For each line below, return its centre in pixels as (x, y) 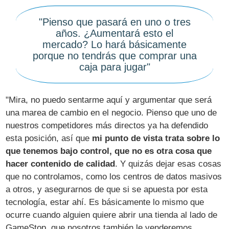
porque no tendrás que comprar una (114, 55)
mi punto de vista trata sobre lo (156, 138)
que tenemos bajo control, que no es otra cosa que (109, 151)
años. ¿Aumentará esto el (114, 33)
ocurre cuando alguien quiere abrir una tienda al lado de (112, 215)
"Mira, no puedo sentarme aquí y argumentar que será (109, 100)
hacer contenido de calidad (61, 164)
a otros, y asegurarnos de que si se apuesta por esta (107, 189)
